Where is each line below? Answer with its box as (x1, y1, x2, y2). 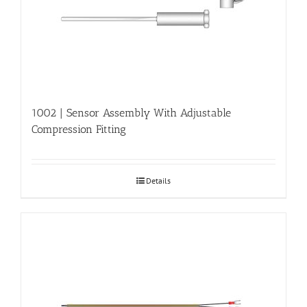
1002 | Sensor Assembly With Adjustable (31, 106, 231, 119)
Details (146, 175, 171, 186)
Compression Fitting (31, 122, 126, 136)
